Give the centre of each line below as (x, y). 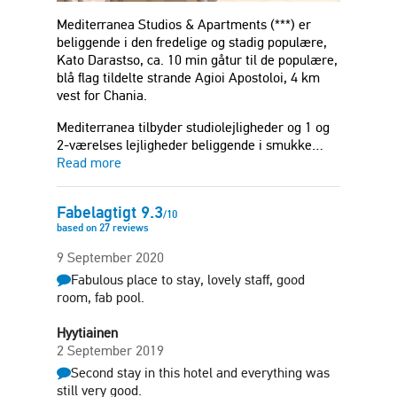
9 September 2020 (110, 258)
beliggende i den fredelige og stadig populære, (192, 43)
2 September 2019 (110, 351)
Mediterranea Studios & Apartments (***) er (184, 25)
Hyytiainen (87, 333)
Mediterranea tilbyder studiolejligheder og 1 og (193, 128)
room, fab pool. (101, 298)
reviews (129, 228)
